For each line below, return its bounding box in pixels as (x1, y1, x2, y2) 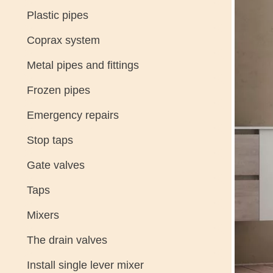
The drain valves (26, 234, 107, 246)
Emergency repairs (26, 109, 119, 121)
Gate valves (26, 159, 85, 171)
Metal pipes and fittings (26, 59, 139, 71)
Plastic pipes (26, 9, 88, 21)
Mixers (26, 209, 59, 221)
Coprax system (26, 34, 100, 46)
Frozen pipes (26, 84, 90, 96)
